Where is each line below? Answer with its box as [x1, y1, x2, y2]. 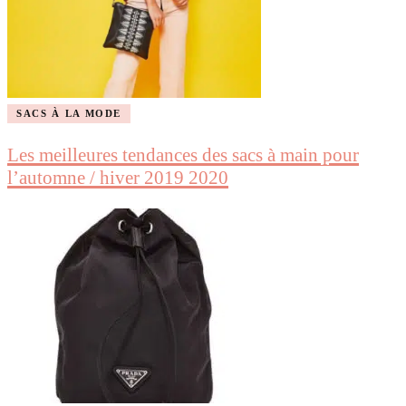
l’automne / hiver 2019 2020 [7, 166, 228, 188]
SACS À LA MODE [16, 107, 122, 119]
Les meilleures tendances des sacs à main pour [7, 143, 359, 166]
